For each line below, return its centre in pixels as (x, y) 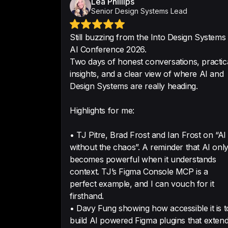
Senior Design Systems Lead (139, 11)
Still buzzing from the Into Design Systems (148, 37)
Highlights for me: (102, 110)
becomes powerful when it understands (143, 159)
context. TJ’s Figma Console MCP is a (139, 172)
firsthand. (87, 196)
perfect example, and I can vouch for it (142, 184)
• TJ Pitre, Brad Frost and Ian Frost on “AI (148, 135)
